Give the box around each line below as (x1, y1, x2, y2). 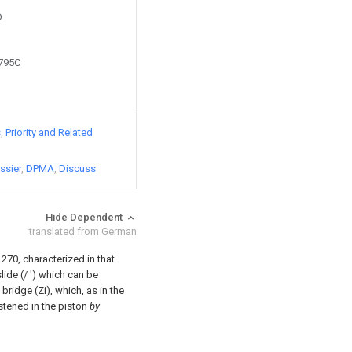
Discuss (59, 163, 96, 174)
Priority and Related (5, 126, 93, 138)
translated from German (29, 225, 137, 237)
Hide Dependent (46, 211, 125, 223)
